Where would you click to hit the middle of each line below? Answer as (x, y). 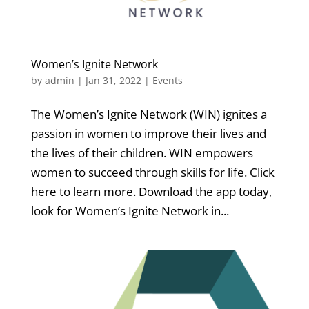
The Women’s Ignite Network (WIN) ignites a (149, 114)
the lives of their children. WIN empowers (142, 153)
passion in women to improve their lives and (148, 134)
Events (167, 81)
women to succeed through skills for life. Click (152, 172)
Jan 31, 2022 (113, 81)
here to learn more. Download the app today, (151, 192)
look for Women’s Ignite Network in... (130, 211)
